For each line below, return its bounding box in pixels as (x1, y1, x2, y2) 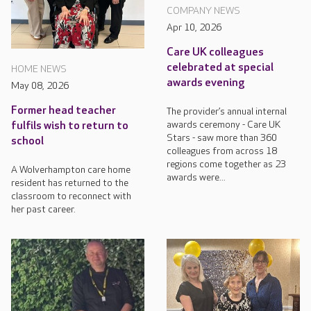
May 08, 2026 (11, 79, 69, 92)
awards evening (167, 76, 245, 90)
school (11, 134, 44, 148)
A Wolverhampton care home (11, 163, 131, 176)
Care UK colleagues (167, 45, 264, 59)
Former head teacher (11, 103, 116, 117)
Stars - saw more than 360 (167, 131, 277, 144)
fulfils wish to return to (11, 119, 128, 133)
